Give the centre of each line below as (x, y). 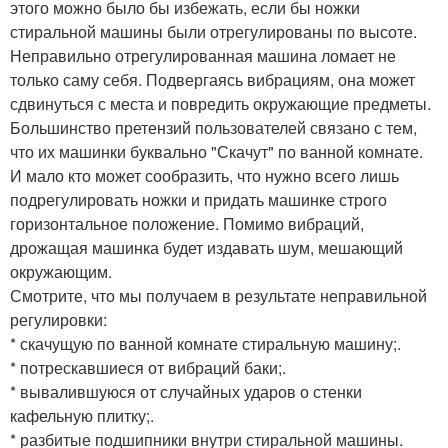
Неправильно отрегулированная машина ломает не (203, 55)
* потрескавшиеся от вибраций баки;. (148, 367)
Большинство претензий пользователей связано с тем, (213, 127)
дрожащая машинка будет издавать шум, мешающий (206, 247)
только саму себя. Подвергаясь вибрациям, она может (212, 79)
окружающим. (61, 271)
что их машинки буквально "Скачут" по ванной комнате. (216, 151)
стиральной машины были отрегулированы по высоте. (213, 31)
